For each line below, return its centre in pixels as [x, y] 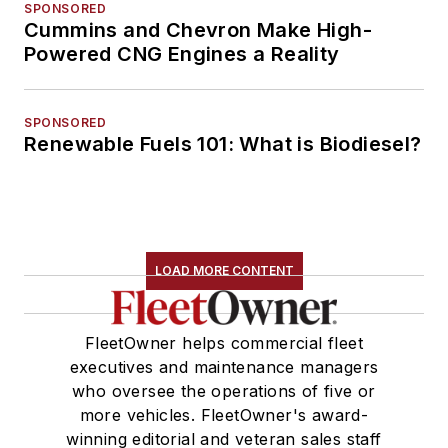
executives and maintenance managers [224, 366]
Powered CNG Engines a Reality [182, 53]
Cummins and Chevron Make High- [198, 29]
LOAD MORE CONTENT [224, 270]
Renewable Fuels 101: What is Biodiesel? [223, 143]
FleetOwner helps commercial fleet [224, 342]
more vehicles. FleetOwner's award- [224, 414]
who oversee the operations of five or [224, 390]
